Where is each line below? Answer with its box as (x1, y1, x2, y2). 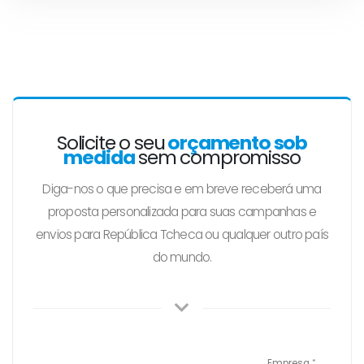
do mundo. (152, 249, 212, 266)
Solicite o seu (56, 129, 165, 157)
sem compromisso (134, 144, 301, 171)
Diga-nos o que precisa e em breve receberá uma (42, 180, 322, 198)
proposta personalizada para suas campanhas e (47, 203, 317, 221)
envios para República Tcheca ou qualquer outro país (35, 226, 329, 244)
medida (63, 144, 135, 171)
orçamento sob (164, 129, 308, 157)
